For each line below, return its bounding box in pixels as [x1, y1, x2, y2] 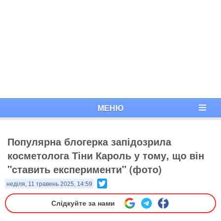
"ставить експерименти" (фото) [7, 162, 162, 176]
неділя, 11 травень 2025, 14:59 [6, 181, 92, 187]
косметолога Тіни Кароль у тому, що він [7, 148, 204, 162]
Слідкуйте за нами [51, 199, 115, 207]
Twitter [107, 178, 128, 187]
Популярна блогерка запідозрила [7, 134, 171, 148]
